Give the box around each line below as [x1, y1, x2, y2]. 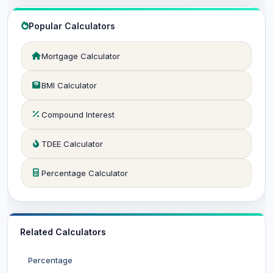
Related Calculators [20, 226, 106, 237]
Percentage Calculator [41, 168, 128, 178]
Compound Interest [41, 109, 115, 119]
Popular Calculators [29, 20, 115, 31]
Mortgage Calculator [41, 51, 120, 61]
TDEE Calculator [41, 138, 103, 149]
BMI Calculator [41, 80, 97, 90]
